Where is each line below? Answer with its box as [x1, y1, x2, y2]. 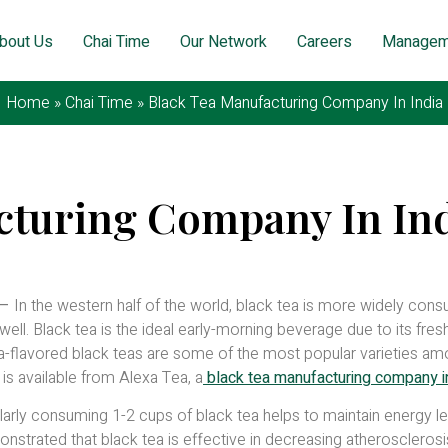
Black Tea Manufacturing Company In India [147, 90, 443, 115]
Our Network [180, 29, 268, 54]
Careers [297, 29, 353, 54]
